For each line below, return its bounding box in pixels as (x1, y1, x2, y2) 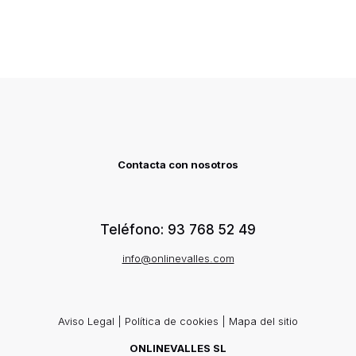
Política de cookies (125, 314, 219, 327)
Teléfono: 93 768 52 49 (100, 221, 256, 238)
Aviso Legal (58, 314, 114, 327)
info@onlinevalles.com (122, 251, 234, 265)
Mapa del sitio (229, 314, 298, 327)
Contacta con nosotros (118, 157, 238, 171)
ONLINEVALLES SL (130, 341, 226, 354)
